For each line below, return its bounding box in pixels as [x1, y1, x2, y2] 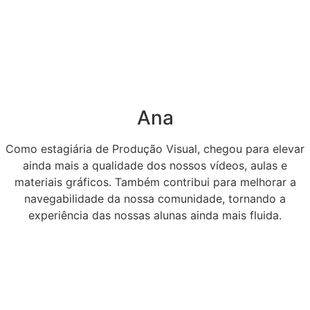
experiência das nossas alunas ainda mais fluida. [28, 208, 282, 222]
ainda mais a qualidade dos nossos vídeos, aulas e [23, 158, 287, 172]
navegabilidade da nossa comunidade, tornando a [24, 191, 286, 206]
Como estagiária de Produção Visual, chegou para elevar [6, 141, 304, 156]
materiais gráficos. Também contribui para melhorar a [14, 174, 296, 189]
